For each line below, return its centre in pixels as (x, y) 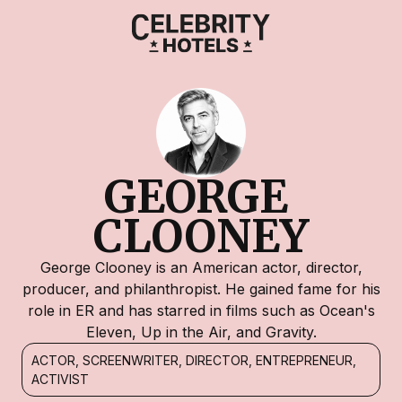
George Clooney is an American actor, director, (201, 267)
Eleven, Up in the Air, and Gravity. (201, 332)
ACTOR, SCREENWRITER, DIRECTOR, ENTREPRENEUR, (194, 360)
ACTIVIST (60, 379)
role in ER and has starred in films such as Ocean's (201, 310)
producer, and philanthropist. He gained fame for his (201, 289)
